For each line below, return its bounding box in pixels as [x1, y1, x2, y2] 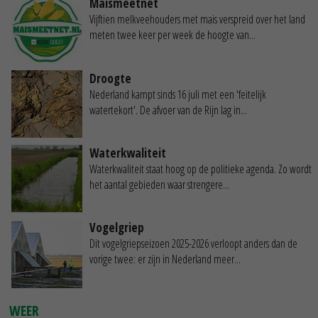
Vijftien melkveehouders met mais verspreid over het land [89, 11, 305, 28]
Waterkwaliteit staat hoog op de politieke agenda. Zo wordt [89, 161, 312, 177]
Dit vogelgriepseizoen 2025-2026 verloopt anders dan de [89, 236, 297, 252]
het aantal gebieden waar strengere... [89, 177, 229, 193]
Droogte [89, 70, 131, 87]
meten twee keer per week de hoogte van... [89, 27, 256, 43]
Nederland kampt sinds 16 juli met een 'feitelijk [89, 86, 266, 102]
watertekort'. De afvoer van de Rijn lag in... [89, 102, 247, 118]
